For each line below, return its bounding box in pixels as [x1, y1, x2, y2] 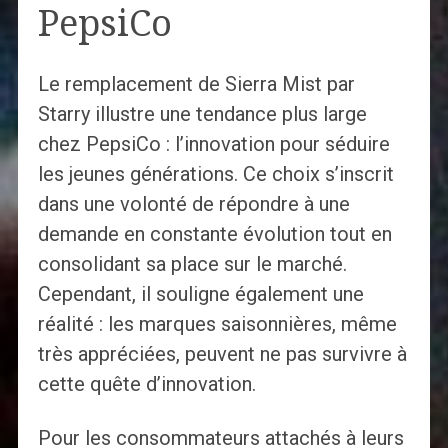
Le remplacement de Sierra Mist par [37, 71, 355, 96]
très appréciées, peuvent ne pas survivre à [37, 341, 407, 366]
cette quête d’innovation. [37, 371, 256, 396]
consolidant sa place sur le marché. [37, 251, 347, 276]
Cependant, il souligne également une [37, 281, 364, 306]
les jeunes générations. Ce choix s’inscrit [37, 161, 394, 186]
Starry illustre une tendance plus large [37, 101, 367, 126]
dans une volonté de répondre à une [37, 191, 350, 216]
